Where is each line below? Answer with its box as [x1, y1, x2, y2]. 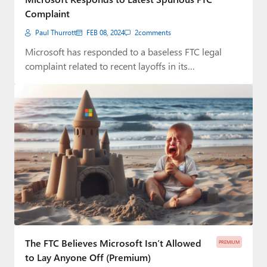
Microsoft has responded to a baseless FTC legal [25, 45, 222, 58]
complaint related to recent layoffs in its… [25, 59, 195, 72]
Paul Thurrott [35, 27, 76, 37]
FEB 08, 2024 [86, 27, 125, 37]
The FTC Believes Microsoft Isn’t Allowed [25, 237, 201, 250]
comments [138, 27, 171, 37]
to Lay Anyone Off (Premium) [25, 251, 151, 264]
